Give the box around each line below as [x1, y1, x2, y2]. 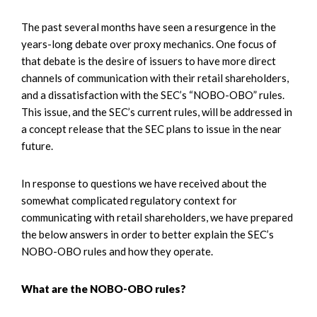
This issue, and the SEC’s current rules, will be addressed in [21, 105, 292, 118]
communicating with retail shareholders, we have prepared [21, 210, 293, 224]
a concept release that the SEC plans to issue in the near [21, 122, 282, 135]
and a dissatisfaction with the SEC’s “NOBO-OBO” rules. [21, 88, 284, 101]
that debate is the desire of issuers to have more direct [21, 54, 276, 67]
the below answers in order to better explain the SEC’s [21, 227, 274, 241]
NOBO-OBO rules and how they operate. [21, 244, 213, 258]
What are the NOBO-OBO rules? [21, 282, 186, 295]
